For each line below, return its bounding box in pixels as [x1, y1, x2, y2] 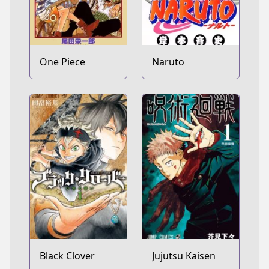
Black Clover [40, 249, 95, 263]
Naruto [152, 55, 184, 68]
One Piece [40, 55, 85, 68]
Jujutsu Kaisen [152, 249, 216, 263]
